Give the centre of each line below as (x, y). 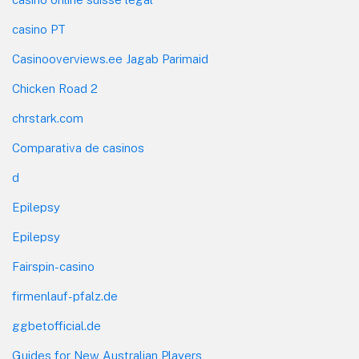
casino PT (39, 30)
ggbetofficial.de (56, 326)
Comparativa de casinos (78, 148)
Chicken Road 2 (55, 89)
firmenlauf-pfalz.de (65, 296)
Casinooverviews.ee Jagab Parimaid (110, 59)
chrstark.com (48, 119)
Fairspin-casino (53, 267)
